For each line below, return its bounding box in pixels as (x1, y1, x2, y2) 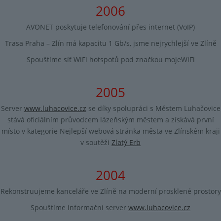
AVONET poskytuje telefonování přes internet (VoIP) (26, 22, 195, 32)
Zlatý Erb (111, 137, 141, 147)
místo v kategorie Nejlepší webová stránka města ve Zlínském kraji (1, 126, 220, 136)
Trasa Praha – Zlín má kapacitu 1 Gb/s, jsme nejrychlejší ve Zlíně (4, 38, 217, 48)
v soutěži (80, 137, 111, 147)
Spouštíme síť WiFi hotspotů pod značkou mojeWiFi (26, 55, 195, 64)
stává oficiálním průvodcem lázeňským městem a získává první (7, 114, 214, 124)
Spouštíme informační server (31, 202, 128, 212)
